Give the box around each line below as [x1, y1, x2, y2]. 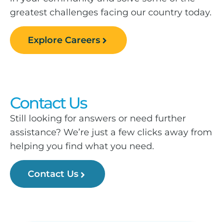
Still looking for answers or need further [10, 113, 186, 124]
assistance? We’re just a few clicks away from [10, 127, 212, 138]
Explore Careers [28, 35, 100, 46]
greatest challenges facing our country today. [10, 6, 212, 18]
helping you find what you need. [10, 141, 154, 152]
